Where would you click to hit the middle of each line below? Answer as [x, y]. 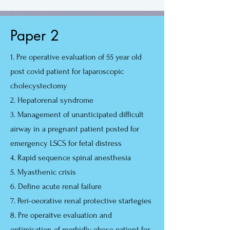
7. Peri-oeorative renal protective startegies [81, 201]
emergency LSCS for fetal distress [66, 143]
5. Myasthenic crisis [43, 172]
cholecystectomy [40, 86]
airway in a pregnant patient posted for [75, 129]
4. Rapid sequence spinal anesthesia [71, 158]
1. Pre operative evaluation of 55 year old [76, 57]
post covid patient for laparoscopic [67, 71]
